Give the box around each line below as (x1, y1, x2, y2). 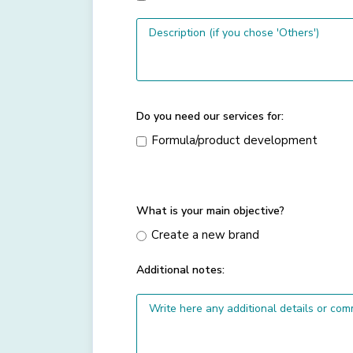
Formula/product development (151, 132, 318, 148)
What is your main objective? (136, 203, 284, 218)
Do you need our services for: (136, 108, 284, 124)
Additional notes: (136, 262, 225, 277)
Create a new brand (151, 226, 259, 243)
